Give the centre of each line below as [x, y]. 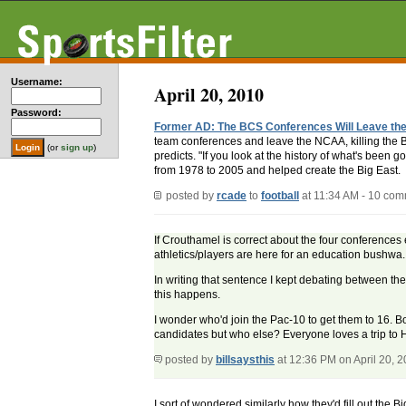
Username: [37, 82]
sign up [77, 147]
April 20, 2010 [209, 95]
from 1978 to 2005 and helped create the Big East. [277, 171]
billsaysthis [245, 360]
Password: [36, 112]
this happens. [187, 295]
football [280, 196]
